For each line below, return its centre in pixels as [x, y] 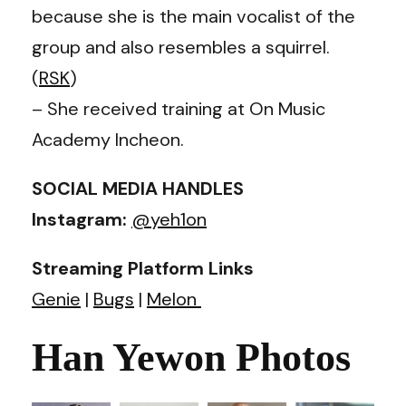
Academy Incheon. [108, 139]
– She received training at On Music [179, 108]
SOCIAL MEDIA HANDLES [138, 188]
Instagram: [82, 219]
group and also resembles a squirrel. [181, 47]
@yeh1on [169, 219]
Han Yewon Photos [191, 357]
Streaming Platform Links [143, 268]
